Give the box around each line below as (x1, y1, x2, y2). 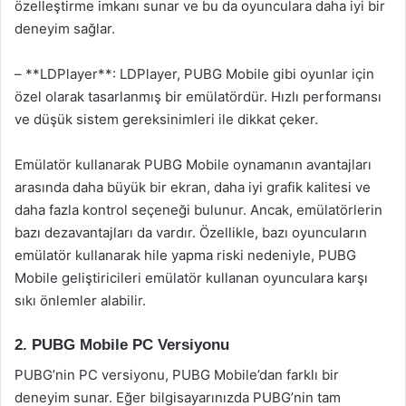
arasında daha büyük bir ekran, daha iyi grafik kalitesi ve (14, 179, 371, 196)
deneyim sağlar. (14, 20, 115, 37)
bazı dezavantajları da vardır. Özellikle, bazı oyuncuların (14, 224, 367, 241)
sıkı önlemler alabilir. (14, 292, 146, 309)
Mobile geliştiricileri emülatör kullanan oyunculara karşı (14, 269, 368, 286)
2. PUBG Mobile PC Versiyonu (14, 336, 229, 353)
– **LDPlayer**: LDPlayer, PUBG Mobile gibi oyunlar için (14, 65, 374, 82)
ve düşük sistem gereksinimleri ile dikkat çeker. (14, 111, 318, 128)
